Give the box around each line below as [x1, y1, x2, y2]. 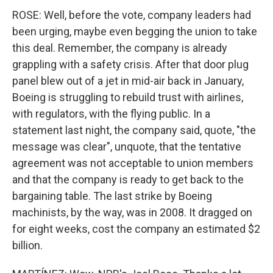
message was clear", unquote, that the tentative [12, 140, 241, 153]
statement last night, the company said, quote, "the [12, 124, 256, 136]
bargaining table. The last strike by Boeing [12, 190, 212, 202]
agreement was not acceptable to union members [12, 157, 253, 169]
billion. [12, 239, 43, 252]
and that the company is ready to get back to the [12, 173, 244, 186]
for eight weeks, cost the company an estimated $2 [12, 222, 260, 235]
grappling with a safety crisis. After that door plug [12, 58, 249, 71]
